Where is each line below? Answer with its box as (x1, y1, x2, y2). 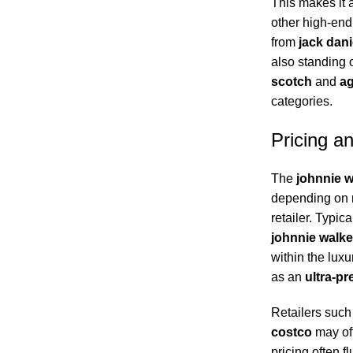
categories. (270, 95, 333, 109)
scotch (270, 75, 312, 89)
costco (270, 325, 312, 340)
